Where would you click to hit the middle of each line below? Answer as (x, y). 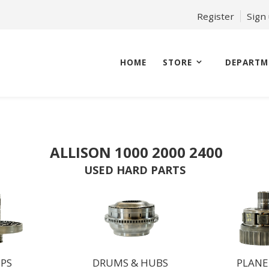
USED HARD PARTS (134, 170)
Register (216, 16)
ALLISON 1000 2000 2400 (134, 152)
